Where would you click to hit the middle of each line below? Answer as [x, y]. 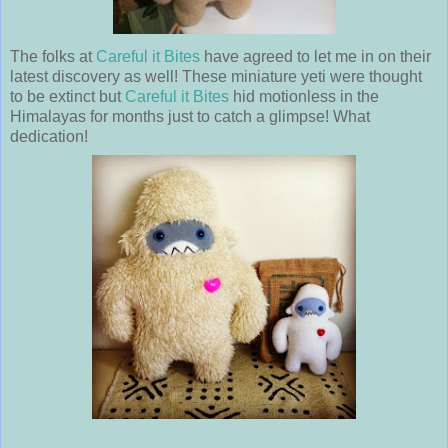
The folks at [53, 57]
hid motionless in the [304, 97]
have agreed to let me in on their [315, 57]
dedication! [49, 137]
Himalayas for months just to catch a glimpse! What [190, 117]
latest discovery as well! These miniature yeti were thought [216, 77]
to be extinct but [67, 97]
